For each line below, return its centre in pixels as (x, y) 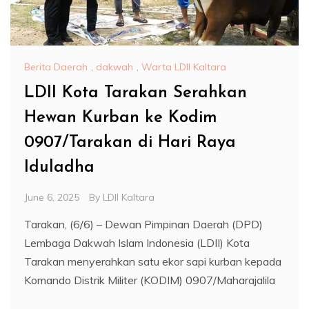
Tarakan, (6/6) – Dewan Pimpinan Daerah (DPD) (143, 225)
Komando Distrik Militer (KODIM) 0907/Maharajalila (150, 280)
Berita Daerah (56, 67)
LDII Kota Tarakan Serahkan (136, 93)
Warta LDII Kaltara (184, 67)
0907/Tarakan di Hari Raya (130, 143)
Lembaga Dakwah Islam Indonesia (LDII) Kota (137, 243)
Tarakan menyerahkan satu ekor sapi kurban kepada (153, 262)
